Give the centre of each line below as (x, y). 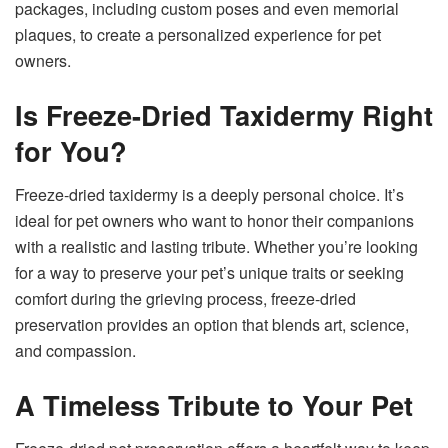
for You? (71, 150)
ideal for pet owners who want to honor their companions (214, 221)
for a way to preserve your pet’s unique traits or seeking (209, 273)
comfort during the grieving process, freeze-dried (185, 299)
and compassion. (75, 351)
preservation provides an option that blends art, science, (212, 325)
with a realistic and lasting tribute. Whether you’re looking (216, 247)
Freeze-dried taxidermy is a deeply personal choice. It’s (209, 195)
